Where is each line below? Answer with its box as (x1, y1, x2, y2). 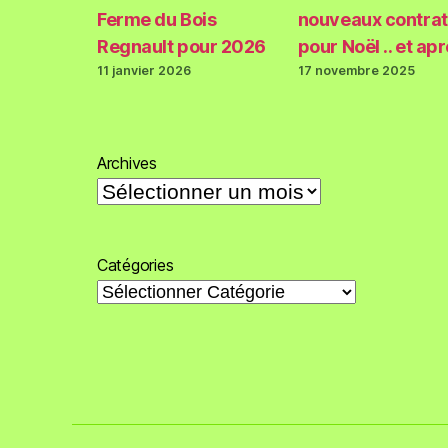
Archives (97, 152, 157, 173)
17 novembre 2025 (297, 63, 415, 79)
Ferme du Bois (97, 9, 217, 31)
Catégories (97, 254, 174, 275)
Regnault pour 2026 (97, 36, 266, 58)
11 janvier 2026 (97, 63, 191, 79)
